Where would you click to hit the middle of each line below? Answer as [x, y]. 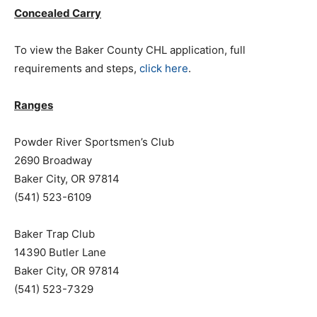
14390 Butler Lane [60, 252]
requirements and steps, [77, 68]
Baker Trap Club [54, 234]
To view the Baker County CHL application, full [130, 50]
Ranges [34, 105]
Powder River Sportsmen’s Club [94, 142]
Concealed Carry [58, 13]
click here [164, 68]
